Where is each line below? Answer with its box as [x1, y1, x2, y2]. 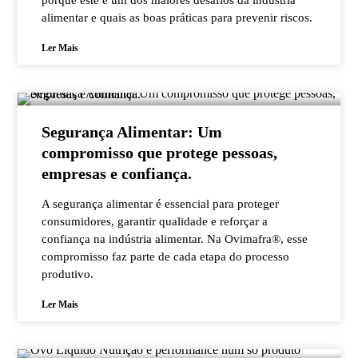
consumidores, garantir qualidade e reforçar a [42, 215, 268, 228]
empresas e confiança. [42, 165, 193, 182]
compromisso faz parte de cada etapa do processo [42, 250, 290, 263]
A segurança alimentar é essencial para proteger [42, 197, 280, 210]
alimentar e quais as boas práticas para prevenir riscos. [42, 11, 313, 24]
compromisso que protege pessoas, [42, 144, 278, 161]
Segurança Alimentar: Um [42, 123, 223, 141]
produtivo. [42, 268, 94, 280]
